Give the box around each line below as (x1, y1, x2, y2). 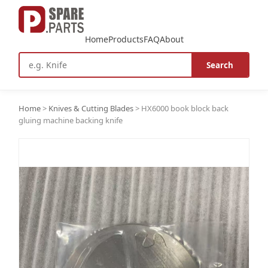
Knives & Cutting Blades (48, 103, 134, 114)
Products (108, 33, 144, 45)
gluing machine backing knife (19, 115, 123, 126)
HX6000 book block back (141, 103, 229, 114)
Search (206, 59, 233, 71)
